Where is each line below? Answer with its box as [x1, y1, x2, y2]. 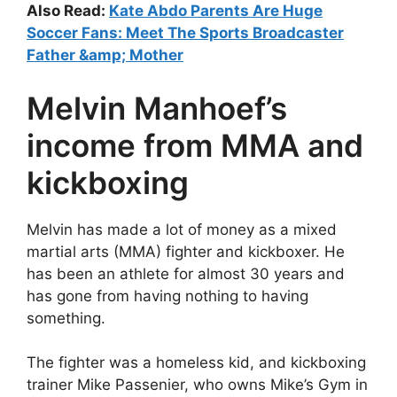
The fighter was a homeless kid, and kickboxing [27, 354, 366, 371]
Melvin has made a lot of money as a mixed [27, 220, 337, 238]
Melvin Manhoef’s [27, 89, 287, 127]
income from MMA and [27, 126, 363, 164]
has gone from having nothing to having [27, 286, 308, 305]
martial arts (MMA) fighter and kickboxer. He [27, 242, 345, 261]
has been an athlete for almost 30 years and [27, 264, 345, 283]
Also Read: [27, 2, 109, 19]
